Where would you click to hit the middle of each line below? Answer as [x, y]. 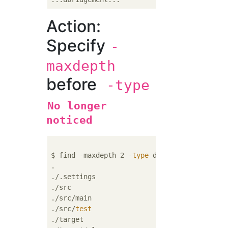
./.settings [74, 177]
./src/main [72, 198]
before [72, 84]
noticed [70, 120]
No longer [77, 106]
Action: [74, 26]
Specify [78, 46]
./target [67, 219]
